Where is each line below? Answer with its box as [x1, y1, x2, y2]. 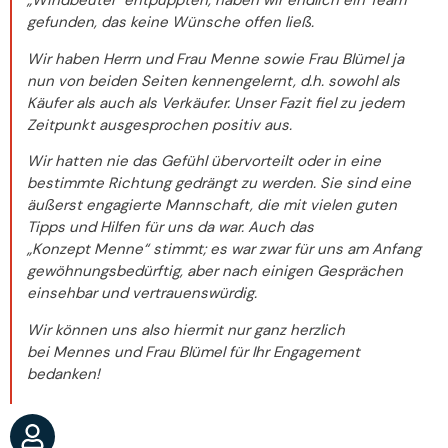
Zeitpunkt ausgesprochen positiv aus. [27, 114, 292, 135]
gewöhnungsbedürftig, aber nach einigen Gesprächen [27, 261, 403, 282]
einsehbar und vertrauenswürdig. [27, 283, 257, 304]
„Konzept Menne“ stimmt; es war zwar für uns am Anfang [27, 239, 421, 260]
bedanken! [27, 363, 100, 384]
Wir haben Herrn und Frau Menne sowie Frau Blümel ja [27, 48, 404, 69]
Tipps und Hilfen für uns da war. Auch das [27, 217, 314, 238]
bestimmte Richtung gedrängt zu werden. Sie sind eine [27, 173, 411, 194]
